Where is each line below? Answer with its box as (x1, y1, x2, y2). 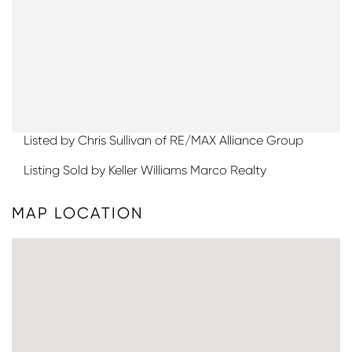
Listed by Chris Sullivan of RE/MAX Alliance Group (24, 132, 303, 148)
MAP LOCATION (12, 203, 144, 222)
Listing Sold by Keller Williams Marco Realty (24, 162, 266, 178)
